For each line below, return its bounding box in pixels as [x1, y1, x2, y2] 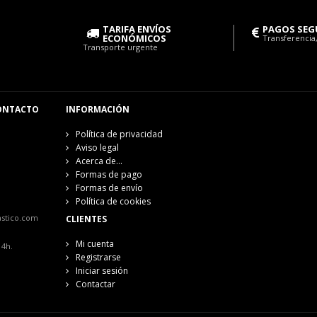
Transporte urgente [83, 42, 158, 53]
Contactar [75, 278, 115, 291]
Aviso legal [75, 142, 119, 154]
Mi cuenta [75, 238, 114, 250]
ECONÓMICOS [103, 32, 166, 45]
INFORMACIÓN [65, 103, 129, 116]
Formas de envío [75, 182, 143, 195]
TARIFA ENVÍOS [103, 23, 171, 36]
